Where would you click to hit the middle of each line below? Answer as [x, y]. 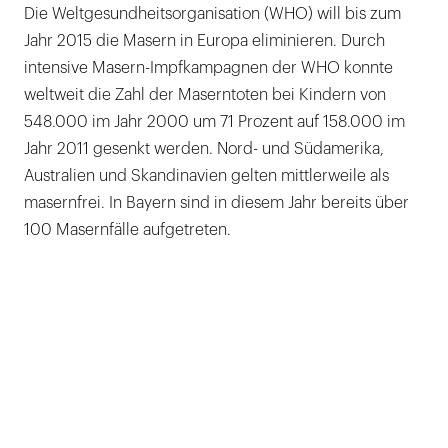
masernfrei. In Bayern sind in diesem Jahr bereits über [216, 202]
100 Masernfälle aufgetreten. [127, 229]
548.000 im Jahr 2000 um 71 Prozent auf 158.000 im [214, 121]
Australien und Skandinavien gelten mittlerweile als [206, 175]
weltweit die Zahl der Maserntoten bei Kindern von [205, 94]
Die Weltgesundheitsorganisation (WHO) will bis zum [212, 13]
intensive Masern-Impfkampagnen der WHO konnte [208, 67]
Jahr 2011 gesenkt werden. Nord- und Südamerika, [204, 148]
